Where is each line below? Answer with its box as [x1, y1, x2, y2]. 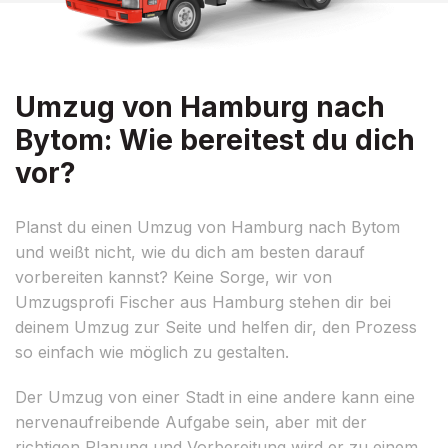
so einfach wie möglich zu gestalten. [15, 341, 289, 362]
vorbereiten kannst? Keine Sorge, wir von [15, 266, 332, 287]
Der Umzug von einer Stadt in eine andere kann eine [15, 386, 415, 407]
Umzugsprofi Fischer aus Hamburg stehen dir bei [15, 291, 391, 312]
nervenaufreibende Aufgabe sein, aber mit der [15, 411, 367, 432]
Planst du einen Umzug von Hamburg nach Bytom [15, 216, 400, 237]
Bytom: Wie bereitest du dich [15, 122, 415, 157]
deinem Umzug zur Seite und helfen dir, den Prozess [15, 316, 417, 337]
